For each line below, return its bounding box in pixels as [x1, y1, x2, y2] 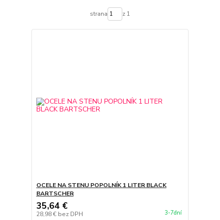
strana [89, 10, 108, 18]
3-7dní [164, 209, 182, 217]
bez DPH [57, 210, 83, 218]
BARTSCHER [36, 190, 74, 197]
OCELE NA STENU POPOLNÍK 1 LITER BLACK [36, 181, 166, 189]
